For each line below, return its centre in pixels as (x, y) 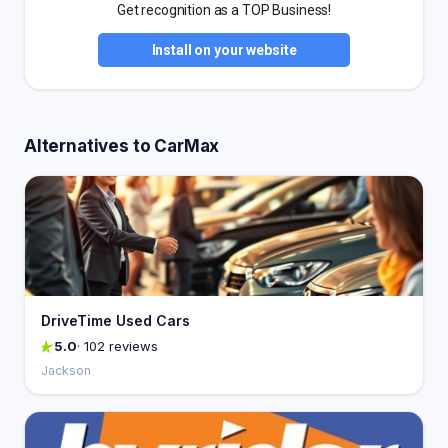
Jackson (66, 370)
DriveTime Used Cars (115, 320)
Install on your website (224, 50)
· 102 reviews (117, 346)
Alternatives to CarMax (122, 146)
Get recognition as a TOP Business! (224, 10)
